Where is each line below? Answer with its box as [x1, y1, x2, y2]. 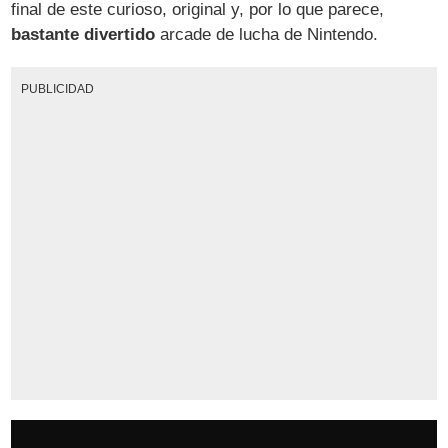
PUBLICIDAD [20, 82, 94, 96]
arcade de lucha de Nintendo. [155, 24, 379, 44]
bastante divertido [11, 24, 156, 44]
